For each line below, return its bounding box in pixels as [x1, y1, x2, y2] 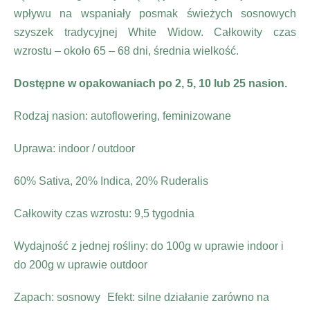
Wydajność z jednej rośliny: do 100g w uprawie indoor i [14, 239, 284, 252]
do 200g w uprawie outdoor [14, 258, 147, 271]
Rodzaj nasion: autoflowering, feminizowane [14, 109, 231, 122]
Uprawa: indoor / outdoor [14, 142, 135, 154]
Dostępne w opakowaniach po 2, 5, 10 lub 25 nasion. [14, 77, 287, 89]
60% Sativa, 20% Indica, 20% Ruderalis [14, 174, 208, 187]
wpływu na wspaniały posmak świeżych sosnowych [14, 7, 296, 19]
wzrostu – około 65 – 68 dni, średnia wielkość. [14, 44, 239, 57]
